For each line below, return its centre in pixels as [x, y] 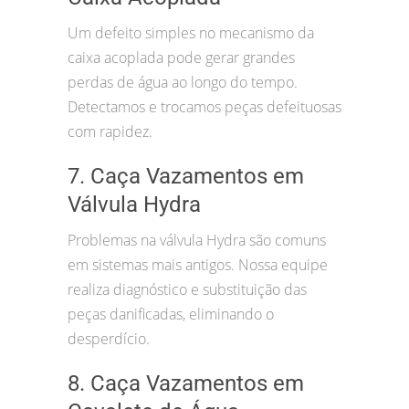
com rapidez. [110, 132]
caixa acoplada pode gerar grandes [181, 58]
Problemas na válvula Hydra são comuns [197, 241]
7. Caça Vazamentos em [186, 177]
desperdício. [109, 339]
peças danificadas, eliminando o [171, 315]
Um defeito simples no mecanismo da [191, 33]
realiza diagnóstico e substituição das [187, 290]
